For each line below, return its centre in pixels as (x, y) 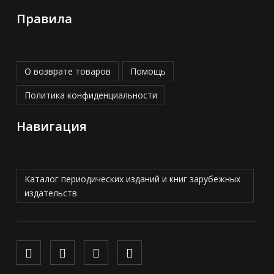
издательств (50, 193)
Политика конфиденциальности (91, 95)
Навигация (51, 127)
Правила (44, 19)
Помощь (148, 72)
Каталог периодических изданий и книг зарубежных (132, 179)
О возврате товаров (67, 72)
